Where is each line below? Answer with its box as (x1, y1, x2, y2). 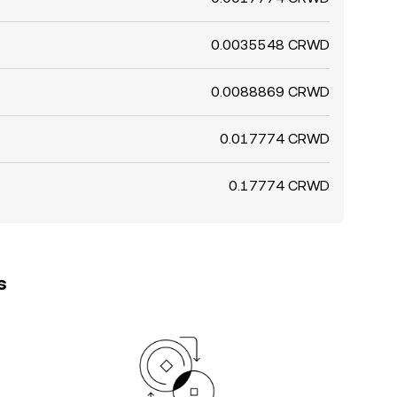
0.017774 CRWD (220, 130, 330, 147)
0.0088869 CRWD (211, 83, 330, 100)
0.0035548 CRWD (211, 36, 330, 53)
